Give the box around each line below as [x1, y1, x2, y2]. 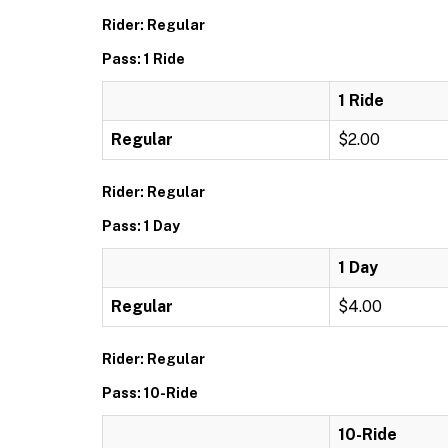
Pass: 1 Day [102, 217, 180, 234]
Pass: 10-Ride [102, 384, 198, 401]
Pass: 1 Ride [102, 50, 185, 67]
